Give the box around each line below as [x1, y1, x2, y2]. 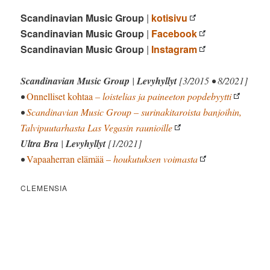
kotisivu [151, 10, 188, 25]
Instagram [151, 42, 198, 56]
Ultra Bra [20, 136, 59, 150]
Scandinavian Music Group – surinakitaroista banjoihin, [27, 105, 242, 118]
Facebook [151, 26, 198, 40]
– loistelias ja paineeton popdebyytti [93, 89, 232, 102]
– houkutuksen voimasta [104, 152, 198, 165]
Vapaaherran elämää [27, 152, 104, 165]
